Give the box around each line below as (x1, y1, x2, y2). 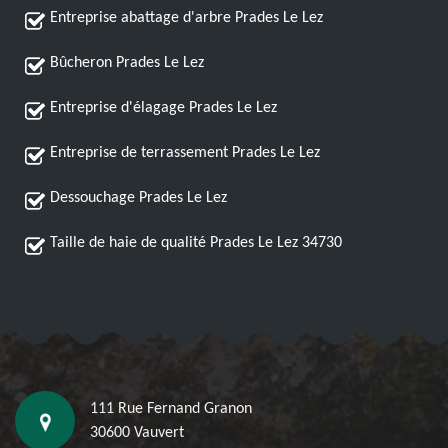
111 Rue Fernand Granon (90, 401, 252, 417)
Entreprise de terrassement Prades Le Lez (50, 145, 320, 161)
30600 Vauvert (90, 425, 184, 441)
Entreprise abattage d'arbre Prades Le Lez (50, 10, 323, 26)
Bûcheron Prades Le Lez (50, 55, 204, 71)
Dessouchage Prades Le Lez (50, 190, 227, 206)
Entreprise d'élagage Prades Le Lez (50, 100, 277, 116)
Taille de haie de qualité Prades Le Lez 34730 (50, 235, 342, 251)
